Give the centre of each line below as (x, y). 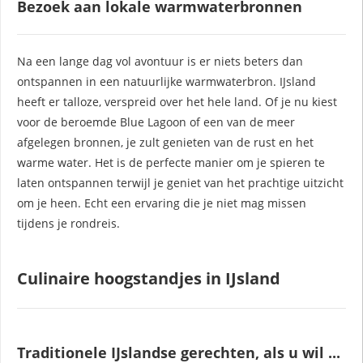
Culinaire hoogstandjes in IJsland (149, 278)
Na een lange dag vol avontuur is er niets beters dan (160, 61)
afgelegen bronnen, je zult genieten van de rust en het (165, 142)
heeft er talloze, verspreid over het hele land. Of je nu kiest (177, 101)
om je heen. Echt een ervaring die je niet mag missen (162, 203)
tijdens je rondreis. (68, 223)
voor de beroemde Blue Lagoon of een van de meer (156, 122)
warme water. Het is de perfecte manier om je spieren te (171, 162)
